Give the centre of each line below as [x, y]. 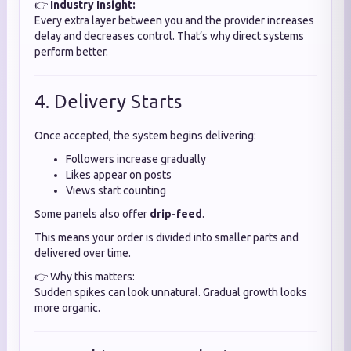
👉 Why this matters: [85, 277]
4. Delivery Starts [108, 101]
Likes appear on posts [119, 175]
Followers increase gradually [136, 159]
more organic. [67, 308]
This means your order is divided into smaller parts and [166, 237]
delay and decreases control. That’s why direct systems [169, 36]
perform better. [71, 52]
